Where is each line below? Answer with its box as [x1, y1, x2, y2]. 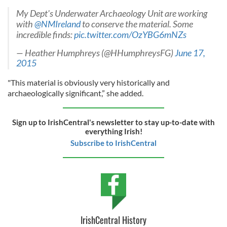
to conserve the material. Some [81, 18, 193, 29]
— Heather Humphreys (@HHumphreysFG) [16, 47, 175, 58]
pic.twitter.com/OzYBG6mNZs [74, 29, 186, 40]
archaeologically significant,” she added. [8, 88, 143, 98]
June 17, [175, 47, 205, 58]
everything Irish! [85, 126, 142, 136]
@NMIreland [34, 18, 81, 29]
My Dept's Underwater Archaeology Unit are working [16, 8, 207, 19]
